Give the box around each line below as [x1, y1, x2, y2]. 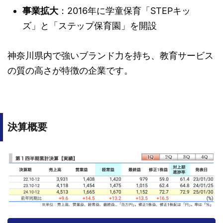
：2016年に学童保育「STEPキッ [58, 5, 191, 16]
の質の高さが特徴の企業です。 [7, 65, 133, 76]
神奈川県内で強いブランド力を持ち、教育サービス [7, 50, 214, 61]
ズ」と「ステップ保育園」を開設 [22, 20, 157, 31]
